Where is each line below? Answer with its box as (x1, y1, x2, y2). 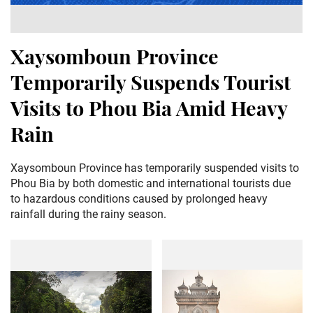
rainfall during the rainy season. (10, 208, 166, 221)
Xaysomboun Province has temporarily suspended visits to (10, 161, 299, 175)
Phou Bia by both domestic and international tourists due (10, 177, 291, 190)
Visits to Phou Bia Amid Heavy (10, 94, 287, 121)
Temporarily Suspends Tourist (10, 68, 291, 95)
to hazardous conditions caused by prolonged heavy (10, 192, 268, 205)
